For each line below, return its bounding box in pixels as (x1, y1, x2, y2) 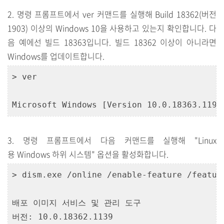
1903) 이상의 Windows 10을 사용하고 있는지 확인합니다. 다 (7, 22, 216, 34)
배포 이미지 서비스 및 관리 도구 (12, 198, 141, 207)
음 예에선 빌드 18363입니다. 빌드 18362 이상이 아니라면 (7, 36, 216, 48)
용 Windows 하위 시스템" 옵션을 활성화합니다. (7, 148, 168, 160)
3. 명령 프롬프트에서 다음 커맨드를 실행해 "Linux (7, 134, 216, 146)
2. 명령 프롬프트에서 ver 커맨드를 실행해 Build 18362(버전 (7, 8, 216, 20)
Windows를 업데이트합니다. (7, 50, 104, 62)
